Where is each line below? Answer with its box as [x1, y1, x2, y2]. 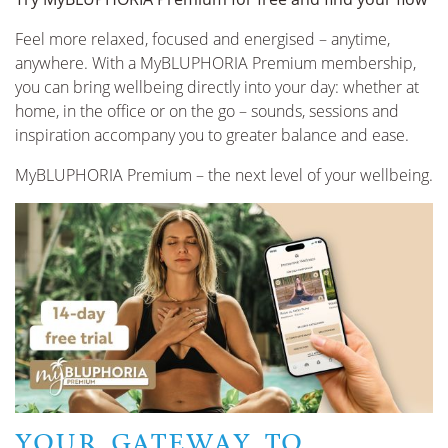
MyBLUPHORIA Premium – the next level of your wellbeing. [15, 164, 433, 186]
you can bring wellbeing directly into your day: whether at [15, 76, 419, 98]
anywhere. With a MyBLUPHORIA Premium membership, [15, 52, 416, 74]
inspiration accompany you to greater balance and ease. [15, 124, 409, 146]
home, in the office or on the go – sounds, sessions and [15, 100, 399, 122]
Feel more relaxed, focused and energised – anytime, [15, 28, 390, 50]
